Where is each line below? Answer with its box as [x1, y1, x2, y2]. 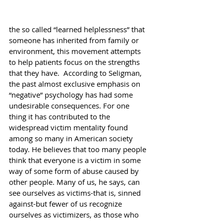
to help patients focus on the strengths [9, 56, 142, 67]
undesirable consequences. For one [9, 100, 131, 111]
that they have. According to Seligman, [9, 67, 144, 78]
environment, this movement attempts [9, 46, 143, 56]
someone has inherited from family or [9, 35, 141, 45]
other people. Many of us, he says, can [9, 176, 142, 187]
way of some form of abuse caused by [9, 166, 141, 176]
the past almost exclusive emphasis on [9, 78, 142, 89]
